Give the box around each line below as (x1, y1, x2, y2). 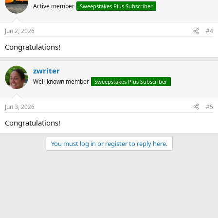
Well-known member (33, 77, 89, 86)
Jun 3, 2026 (5, 102, 35, 111)
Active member (33, 1, 74, 10)
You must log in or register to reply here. (51, 139, 167, 148)
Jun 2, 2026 (5, 27, 35, 35)
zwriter (33, 66, 60, 75)
